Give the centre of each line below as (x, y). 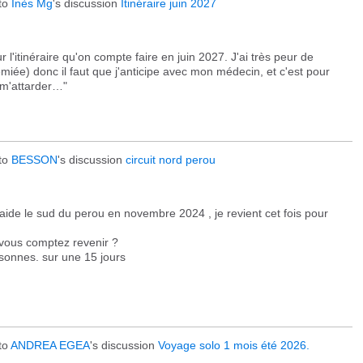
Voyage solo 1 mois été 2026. (234, 345)
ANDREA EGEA (50, 345)
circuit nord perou (171, 160)
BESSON (34, 160)
